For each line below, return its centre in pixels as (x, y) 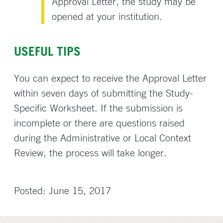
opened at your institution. (107, 16)
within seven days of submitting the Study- (104, 93)
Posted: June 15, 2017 (62, 190)
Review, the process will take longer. (90, 152)
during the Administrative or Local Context (103, 137)
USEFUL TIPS (47, 51)
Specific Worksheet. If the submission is (98, 108)
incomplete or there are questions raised (99, 122)
